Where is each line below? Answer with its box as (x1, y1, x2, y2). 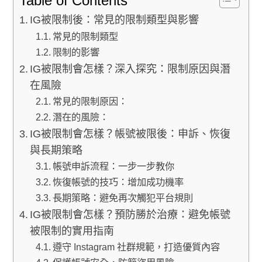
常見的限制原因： (53, 95, 128, 106)
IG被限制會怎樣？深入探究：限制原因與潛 (30, 63, 231, 75)
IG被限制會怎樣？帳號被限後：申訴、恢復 (30, 127, 231, 140)
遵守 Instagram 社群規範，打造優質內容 (53, 241, 220, 252)
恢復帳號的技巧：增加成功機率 (53, 176, 184, 187)
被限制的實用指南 (30, 225, 115, 237)
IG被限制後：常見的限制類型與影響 (30, 13, 199, 26)
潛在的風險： (53, 111, 109, 122)
